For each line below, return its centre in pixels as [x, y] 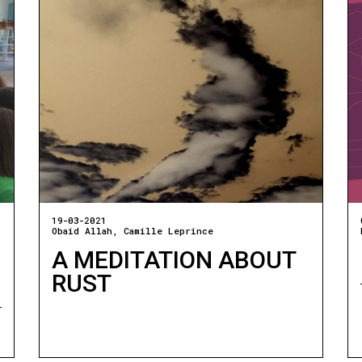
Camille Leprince [168, 230]
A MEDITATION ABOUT [173, 259]
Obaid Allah [82, 230]
